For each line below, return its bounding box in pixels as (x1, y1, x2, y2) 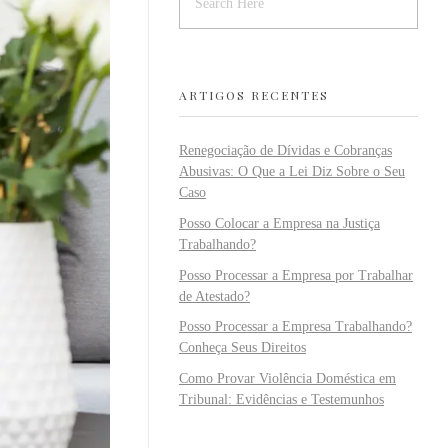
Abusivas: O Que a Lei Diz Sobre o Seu (179, 163, 405, 179)
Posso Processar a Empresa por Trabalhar (179, 267, 413, 283)
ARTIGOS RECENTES (179, 86, 329, 103)
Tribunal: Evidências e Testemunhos (179, 392, 384, 408)
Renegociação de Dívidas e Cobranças (179, 142, 392, 158)
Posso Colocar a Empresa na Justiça (179, 215, 380, 231)
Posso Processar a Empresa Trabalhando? (179, 319, 412, 335)
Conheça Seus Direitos (179, 340, 306, 356)
